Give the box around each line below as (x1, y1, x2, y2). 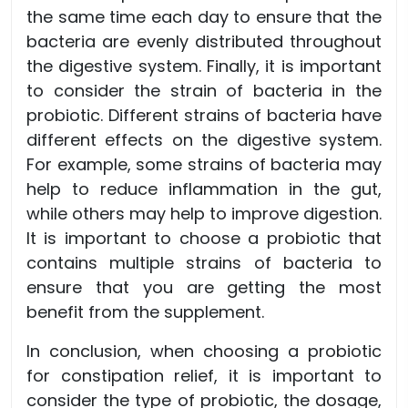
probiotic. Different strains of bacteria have (26, 104, 382, 127)
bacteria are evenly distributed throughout (26, 30, 382, 54)
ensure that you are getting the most (26, 276, 382, 300)
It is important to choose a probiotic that (26, 227, 382, 250)
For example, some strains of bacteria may (26, 153, 382, 177)
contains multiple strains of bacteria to (26, 251, 382, 275)
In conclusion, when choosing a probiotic (26, 340, 382, 363)
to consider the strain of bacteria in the (26, 79, 382, 103)
